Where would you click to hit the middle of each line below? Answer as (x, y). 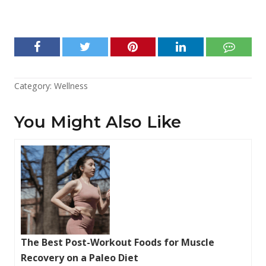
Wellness (71, 85)
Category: (34, 85)
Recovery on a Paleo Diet (80, 257)
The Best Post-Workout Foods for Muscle (118, 242)
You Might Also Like (98, 121)
